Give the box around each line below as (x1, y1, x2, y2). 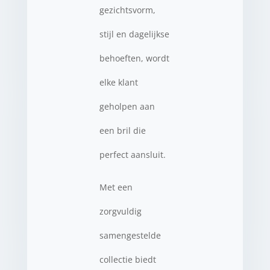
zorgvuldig (99, 205, 142, 217)
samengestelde (99, 229, 161, 241)
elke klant (99, 76, 138, 88)
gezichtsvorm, (99, 4, 155, 16)
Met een (99, 181, 133, 193)
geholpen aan (99, 100, 155, 112)
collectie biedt (99, 253, 156, 265)
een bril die (99, 124, 146, 136)
